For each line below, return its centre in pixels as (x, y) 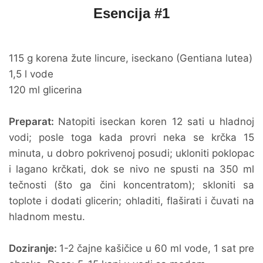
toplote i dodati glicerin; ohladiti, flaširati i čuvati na (131, 201)
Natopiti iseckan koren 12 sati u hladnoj (156, 122)
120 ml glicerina (45, 90)
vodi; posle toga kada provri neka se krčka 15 (131, 137)
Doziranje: (34, 248)
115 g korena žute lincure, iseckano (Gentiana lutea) (131, 58)
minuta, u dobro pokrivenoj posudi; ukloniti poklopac (131, 153)
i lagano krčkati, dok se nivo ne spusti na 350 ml (131, 169)
